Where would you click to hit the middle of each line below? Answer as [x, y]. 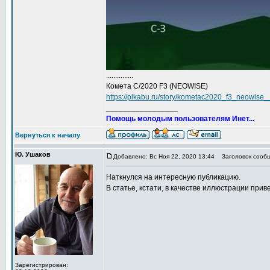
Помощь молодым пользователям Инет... [180, 119]
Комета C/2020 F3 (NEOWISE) [157, 86]
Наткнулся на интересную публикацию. [173, 177]
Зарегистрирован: [42, 265]
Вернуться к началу [48, 135]
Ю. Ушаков [33, 154]
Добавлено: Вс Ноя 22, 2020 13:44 [164, 156]
